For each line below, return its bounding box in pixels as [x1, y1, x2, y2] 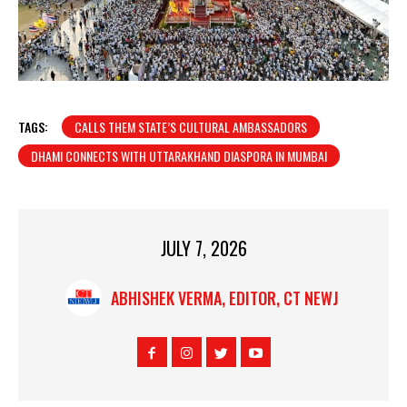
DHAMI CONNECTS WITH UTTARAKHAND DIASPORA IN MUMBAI [31, 146, 327, 166]
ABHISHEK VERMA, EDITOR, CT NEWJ [111, 286, 339, 311]
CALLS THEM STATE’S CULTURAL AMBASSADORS [74, 117, 307, 137]
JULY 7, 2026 [160, 234, 247, 263]
